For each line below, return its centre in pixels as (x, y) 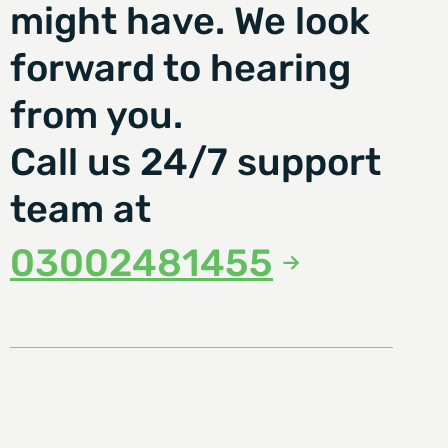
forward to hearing (180, 67)
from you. (96, 114)
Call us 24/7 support (195, 161)
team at (80, 208)
